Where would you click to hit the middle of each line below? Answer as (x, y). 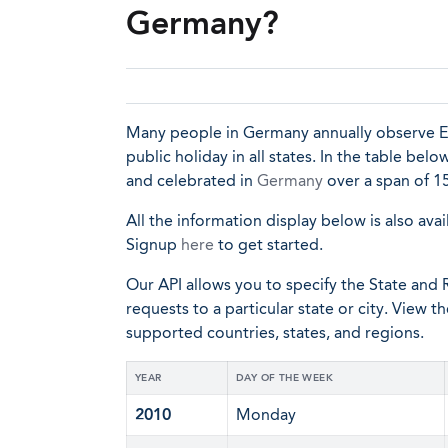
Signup (153, 244)
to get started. (268, 244)
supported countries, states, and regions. (275, 332)
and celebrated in (191, 180)
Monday (266, 414)
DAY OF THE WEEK (284, 378)
